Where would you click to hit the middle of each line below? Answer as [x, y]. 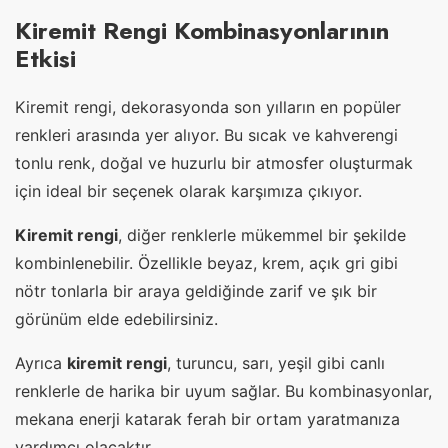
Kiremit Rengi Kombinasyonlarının [202, 30]
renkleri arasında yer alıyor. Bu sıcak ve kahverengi [206, 134]
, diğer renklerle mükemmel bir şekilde [262, 234]
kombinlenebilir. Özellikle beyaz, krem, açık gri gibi [206, 262]
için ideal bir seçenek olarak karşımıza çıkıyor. [188, 190]
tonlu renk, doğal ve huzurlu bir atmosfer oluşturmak [214, 162]
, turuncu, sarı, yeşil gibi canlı [276, 362]
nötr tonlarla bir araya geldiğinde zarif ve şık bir [196, 290]
